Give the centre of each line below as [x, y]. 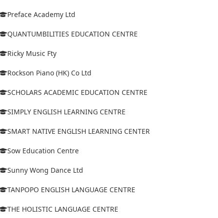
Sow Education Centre [43, 150]
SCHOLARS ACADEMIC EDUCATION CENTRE [77, 92]
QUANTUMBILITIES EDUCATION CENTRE [73, 34]
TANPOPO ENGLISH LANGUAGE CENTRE [71, 189]
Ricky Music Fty [32, 53]
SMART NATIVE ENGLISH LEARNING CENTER [79, 131]
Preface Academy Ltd [41, 14]
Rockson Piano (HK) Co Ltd [49, 73]
